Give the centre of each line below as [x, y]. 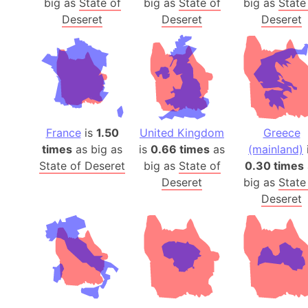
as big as [97, 150]
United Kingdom [182, 133]
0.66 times [180, 150]
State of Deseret [82, 166]
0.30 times [274, 166]
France [63, 133]
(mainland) [276, 150]
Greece [282, 133]
